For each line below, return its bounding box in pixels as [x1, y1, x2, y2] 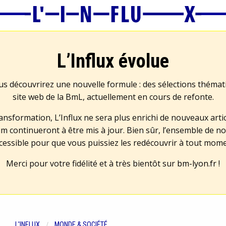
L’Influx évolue [57, 49, 169, 72]
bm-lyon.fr [177, 158, 216, 169]
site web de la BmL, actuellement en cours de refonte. [12, 91, 214, 102]
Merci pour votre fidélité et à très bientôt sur [6, 158, 177, 169]
